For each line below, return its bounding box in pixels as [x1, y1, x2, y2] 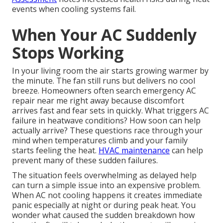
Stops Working [12, 42, 123, 64]
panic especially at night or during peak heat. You [12, 200, 196, 211]
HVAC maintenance [99, 145, 170, 156]
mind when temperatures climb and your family [12, 135, 188, 146]
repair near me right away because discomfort [12, 95, 184, 107]
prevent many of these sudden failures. [12, 155, 158, 166]
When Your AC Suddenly [12, 24, 197, 46]
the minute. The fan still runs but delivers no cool [12, 75, 195, 87]
